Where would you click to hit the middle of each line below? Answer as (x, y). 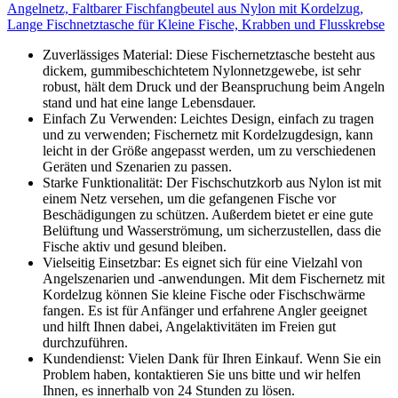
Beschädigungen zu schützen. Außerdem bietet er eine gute (208, 215)
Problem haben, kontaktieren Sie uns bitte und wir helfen (202, 375)
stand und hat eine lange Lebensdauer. (149, 103)
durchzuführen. (85, 343)
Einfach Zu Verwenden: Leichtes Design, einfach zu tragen (208, 119)
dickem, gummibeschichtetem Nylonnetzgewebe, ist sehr (202, 71)
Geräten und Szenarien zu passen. (137, 167)
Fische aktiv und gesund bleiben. (135, 247)
